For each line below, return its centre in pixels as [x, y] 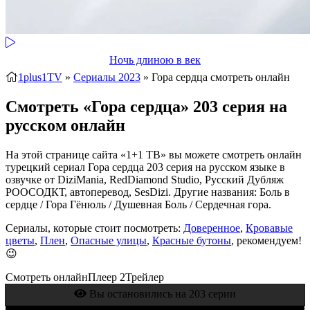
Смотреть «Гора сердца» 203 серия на [146, 106]
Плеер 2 [107, 277]
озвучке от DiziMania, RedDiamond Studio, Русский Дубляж [145, 179]
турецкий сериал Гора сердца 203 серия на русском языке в [145, 167]
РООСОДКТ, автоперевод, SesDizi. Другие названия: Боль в [148, 192]
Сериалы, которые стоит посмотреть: [94, 228]
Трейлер [145, 277]
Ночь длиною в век [155, 60]
